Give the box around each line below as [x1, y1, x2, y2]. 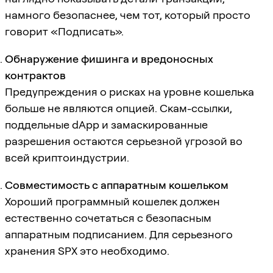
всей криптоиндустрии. [5, 151, 129, 164]
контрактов [5, 68, 66, 82]
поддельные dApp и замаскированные [5, 118, 208, 131]
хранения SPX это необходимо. [5, 244, 169, 257]
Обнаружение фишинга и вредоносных [5, 52, 213, 65]
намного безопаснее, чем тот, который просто [5, 8, 250, 21]
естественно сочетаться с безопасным [5, 211, 211, 224]
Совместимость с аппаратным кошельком [5, 178, 229, 191]
